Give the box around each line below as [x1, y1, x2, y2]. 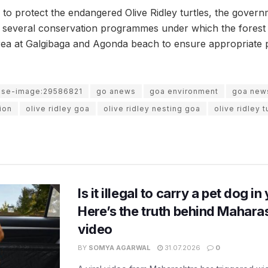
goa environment [150, 87, 218, 96]
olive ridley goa [26, 104, 90, 114]
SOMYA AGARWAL [89, 243, 151, 252]
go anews [96, 87, 136, 96]
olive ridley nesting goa [103, 104, 200, 114]
